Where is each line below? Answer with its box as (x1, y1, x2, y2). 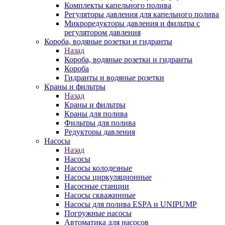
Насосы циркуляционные (64, 173, 152, 181)
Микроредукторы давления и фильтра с (64, 19, 200, 28)
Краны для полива (64, 109, 128, 118)
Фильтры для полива (64, 119, 136, 127)
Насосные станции (64, 182, 129, 190)
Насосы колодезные (64, 164, 132, 172)
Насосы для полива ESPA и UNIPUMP (64, 200, 197, 208)
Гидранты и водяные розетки (64, 73, 164, 82)
